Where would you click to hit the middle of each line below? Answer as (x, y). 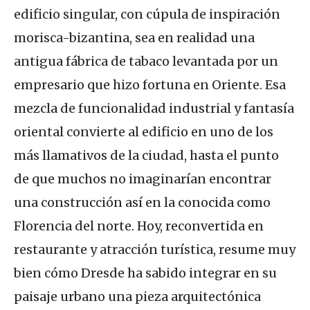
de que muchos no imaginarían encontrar (143, 179)
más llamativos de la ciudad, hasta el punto (146, 155)
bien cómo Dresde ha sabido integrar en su (145, 273)
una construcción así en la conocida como (142, 202)
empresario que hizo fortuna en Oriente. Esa (150, 85)
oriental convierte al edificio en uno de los (144, 132)
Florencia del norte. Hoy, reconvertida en (139, 226)
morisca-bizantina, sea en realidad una (134, 38)
